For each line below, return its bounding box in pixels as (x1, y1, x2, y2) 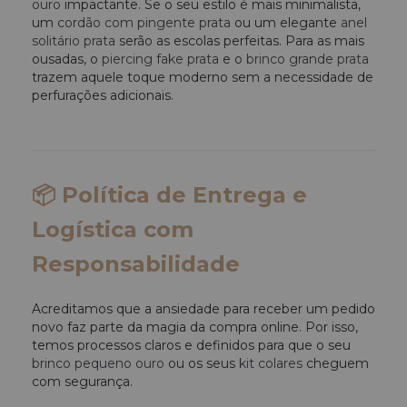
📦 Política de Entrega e (32, 182, 307, 209)
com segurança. (32, 373, 133, 391)
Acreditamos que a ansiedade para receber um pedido (32, 301, 375, 318)
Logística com (32, 216, 194, 243)
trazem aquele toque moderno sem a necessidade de (32, 69, 373, 86)
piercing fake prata (102, 51, 219, 68)
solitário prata (32, 33, 115, 50)
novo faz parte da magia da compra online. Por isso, (32, 319, 358, 336)
